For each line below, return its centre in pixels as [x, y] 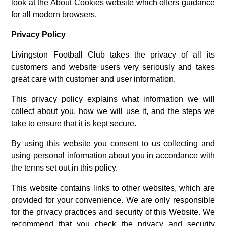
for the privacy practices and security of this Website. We [113, 212]
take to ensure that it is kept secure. [74, 124]
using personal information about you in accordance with [113, 156]
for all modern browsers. [54, 15]
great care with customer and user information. [94, 79]
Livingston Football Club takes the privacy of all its [113, 55]
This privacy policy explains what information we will [113, 99]
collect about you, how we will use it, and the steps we [113, 111]
